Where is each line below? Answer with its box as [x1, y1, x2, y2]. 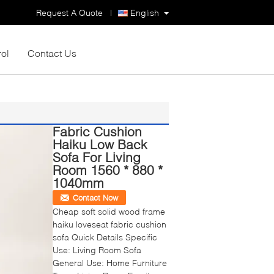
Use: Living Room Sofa [53, 245, 141, 255]
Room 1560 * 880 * [53, 162, 163, 177]
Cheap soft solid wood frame [53, 206, 165, 217]
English [130, 7, 159, 18]
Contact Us [28, 47, 76, 59]
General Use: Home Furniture [53, 257, 167, 268]
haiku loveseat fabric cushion [53, 219, 166, 229]
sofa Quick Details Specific [53, 232, 157, 242]
